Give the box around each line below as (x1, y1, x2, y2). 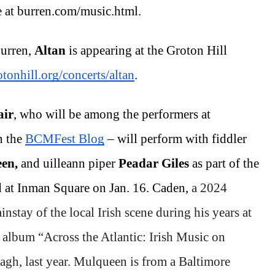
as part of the (192, 155, 259, 171)
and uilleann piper (21, 155, 118, 171)
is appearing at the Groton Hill (69, 42, 227, 58)
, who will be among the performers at (14, 106, 211, 122)
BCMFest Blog (25, 131, 104, 146)
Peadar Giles (118, 155, 192, 171)
